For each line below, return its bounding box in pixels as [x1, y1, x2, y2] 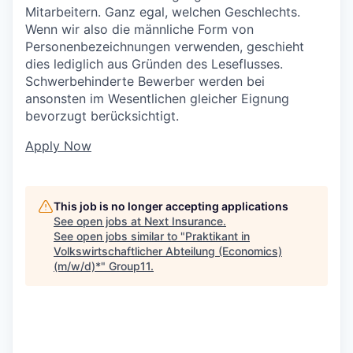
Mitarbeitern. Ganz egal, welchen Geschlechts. [25, 3, 300, 20]
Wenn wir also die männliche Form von [25, 20, 254, 37]
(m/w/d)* [54, 258, 101, 273]
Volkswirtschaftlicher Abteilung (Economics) [54, 243, 282, 258]
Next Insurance [144, 214, 223, 228]
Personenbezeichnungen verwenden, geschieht [25, 38, 304, 54]
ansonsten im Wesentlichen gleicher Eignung [25, 90, 289, 106]
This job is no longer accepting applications [54, 199, 288, 213]
